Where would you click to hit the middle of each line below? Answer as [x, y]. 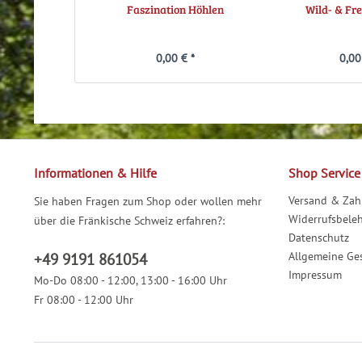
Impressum [315, 275]
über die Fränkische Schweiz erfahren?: [129, 221]
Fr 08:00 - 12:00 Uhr [84, 300]
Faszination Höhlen [175, 10]
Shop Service [324, 173]
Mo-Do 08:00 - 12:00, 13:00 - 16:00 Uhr [130, 281]
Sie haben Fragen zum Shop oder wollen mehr [148, 202]
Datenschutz [319, 238]
